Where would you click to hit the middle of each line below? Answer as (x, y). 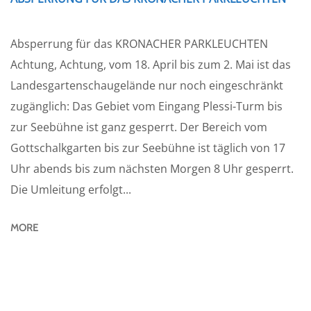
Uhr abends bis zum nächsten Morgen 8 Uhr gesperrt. (152, 169)
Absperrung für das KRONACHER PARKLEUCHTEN (139, 44)
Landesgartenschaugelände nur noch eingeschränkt (147, 86)
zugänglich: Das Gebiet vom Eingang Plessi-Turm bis (146, 107)
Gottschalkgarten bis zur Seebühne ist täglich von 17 (148, 148)
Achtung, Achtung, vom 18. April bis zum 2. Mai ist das (151, 65)
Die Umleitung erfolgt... (71, 190)
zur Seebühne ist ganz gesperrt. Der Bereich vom (139, 127)
